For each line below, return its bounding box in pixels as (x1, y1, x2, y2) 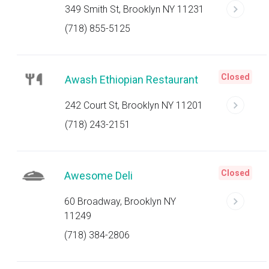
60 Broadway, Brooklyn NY (64, 196, 177, 207)
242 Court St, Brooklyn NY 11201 (65, 100, 203, 111)
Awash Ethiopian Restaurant (65, 73, 198, 86)
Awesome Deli (64, 169, 133, 182)
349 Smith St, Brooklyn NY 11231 (65, 4, 204, 15)
